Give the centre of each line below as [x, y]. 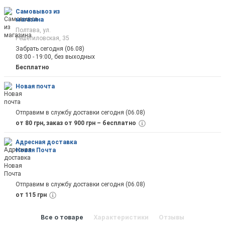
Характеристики [121, 217]
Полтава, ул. [33, 30]
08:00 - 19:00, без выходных [55, 57]
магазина [30, 19]
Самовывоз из [38, 11]
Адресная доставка [46, 142]
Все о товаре [62, 217]
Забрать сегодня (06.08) [50, 48]
